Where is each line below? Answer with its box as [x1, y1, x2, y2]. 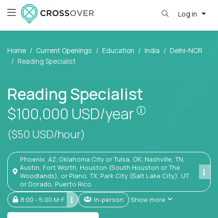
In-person [95, 195, 124, 204]
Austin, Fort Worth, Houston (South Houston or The [20, 163, 180, 172]
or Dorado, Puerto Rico [20, 180, 91, 189]
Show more [130, 195, 165, 204]
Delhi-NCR [170, 46, 202, 55]
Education [102, 46, 134, 55]
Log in [178, 9, 199, 18]
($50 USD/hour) [7, 127, 85, 142]
